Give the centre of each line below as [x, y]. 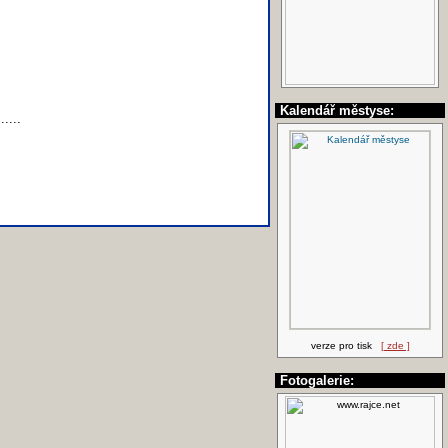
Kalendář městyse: [337, 110]
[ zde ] [395, 345]
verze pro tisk [345, 345]
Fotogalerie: [317, 380]
